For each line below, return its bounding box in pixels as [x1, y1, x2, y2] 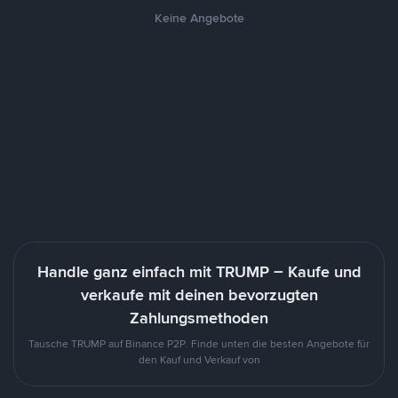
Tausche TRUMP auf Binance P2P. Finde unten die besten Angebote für [28, 337, 370, 351]
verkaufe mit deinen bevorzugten [80, 284, 318, 306]
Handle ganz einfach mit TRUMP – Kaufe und [36, 261, 362, 283]
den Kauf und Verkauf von [138, 353, 260, 367]
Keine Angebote [154, 10, 244, 26]
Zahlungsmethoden [130, 307, 268, 329]
